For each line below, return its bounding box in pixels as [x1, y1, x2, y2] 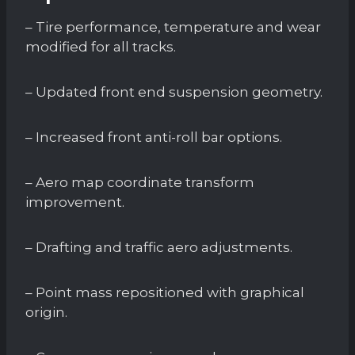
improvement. [25, 193, 124, 210]
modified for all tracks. [25, 38, 176, 55]
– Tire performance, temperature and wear [25, 18, 321, 35]
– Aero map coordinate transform [25, 174, 254, 190]
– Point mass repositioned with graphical [25, 284, 304, 300]
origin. [25, 303, 67, 320]
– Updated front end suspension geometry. [25, 83, 323, 100]
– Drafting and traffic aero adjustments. [25, 239, 292, 255]
